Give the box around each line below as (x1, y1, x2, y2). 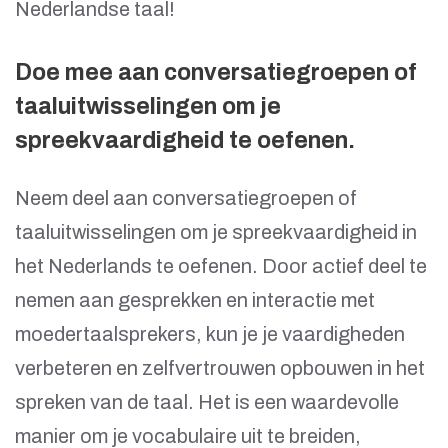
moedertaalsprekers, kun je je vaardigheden (15, 323, 405, 346)
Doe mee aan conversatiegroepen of (15, 60, 417, 86)
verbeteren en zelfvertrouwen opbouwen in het (15, 357, 425, 380)
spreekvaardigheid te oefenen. (15, 128, 355, 154)
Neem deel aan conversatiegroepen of (15, 187, 357, 210)
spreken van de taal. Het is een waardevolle (15, 391, 399, 414)
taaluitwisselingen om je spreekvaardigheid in (15, 221, 417, 244)
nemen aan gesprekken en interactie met (15, 289, 375, 312)
